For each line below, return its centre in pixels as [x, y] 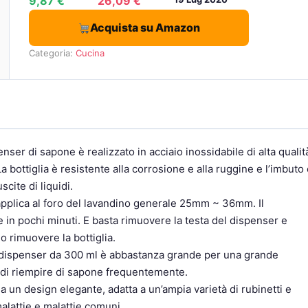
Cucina [90, 53]
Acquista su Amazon [145, 27]
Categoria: [52, 53]
